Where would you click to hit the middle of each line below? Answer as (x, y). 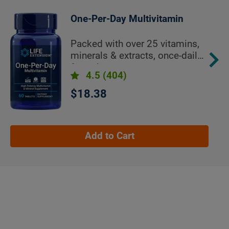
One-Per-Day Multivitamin (127, 19)
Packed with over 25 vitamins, (135, 44)
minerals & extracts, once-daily (136, 56)
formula (88, 68)
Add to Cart (109, 136)
